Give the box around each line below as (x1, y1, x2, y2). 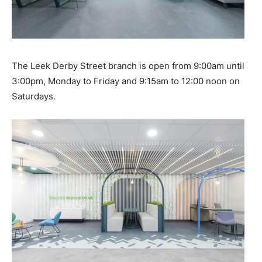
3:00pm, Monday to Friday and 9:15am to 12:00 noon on (12, 75, 240, 87)
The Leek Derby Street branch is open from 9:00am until (12, 60, 244, 72)
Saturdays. (12, 91, 56, 102)
